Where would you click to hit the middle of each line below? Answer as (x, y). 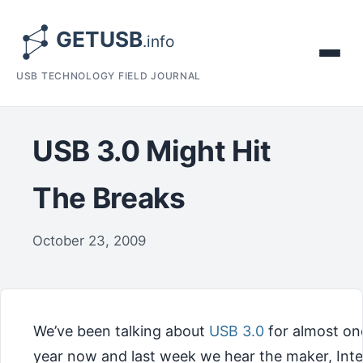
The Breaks (109, 198)
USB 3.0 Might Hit (152, 151)
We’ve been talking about (121, 331)
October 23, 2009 (89, 241)
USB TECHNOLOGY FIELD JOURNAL (109, 76)
